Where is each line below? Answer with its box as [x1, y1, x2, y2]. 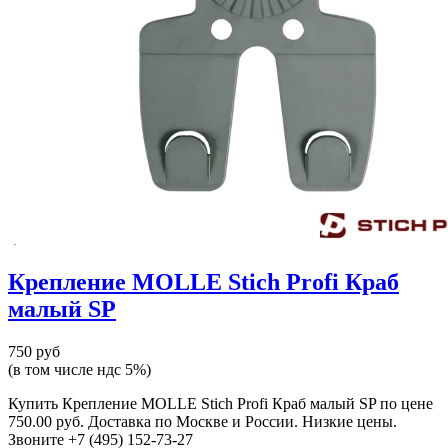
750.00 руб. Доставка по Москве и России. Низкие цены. [8, 413, 397, 431]
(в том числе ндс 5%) [8, 361, 151, 379]
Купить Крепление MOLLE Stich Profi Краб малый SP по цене [8, 395, 433, 413]
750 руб [8, 343, 60, 361]
